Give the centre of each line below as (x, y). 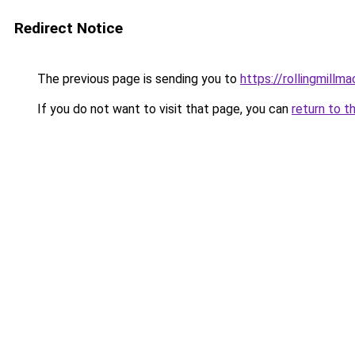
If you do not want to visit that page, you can (163, 109)
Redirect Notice (69, 28)
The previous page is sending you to (137, 79)
